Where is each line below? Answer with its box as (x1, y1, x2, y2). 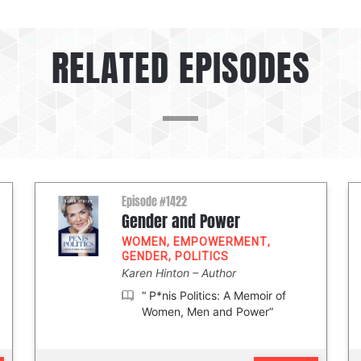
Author (201, 266, 236, 280)
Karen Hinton (121, 266, 193, 280)
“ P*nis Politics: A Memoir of (141, 288, 286, 302)
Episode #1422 (121, 193, 187, 210)
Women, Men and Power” (141, 305, 273, 318)
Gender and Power (121, 210, 240, 234)
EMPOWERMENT (172, 235, 268, 248)
